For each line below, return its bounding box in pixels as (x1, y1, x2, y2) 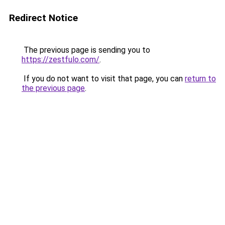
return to (185, 74, 216, 83)
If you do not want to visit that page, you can (22, 74, 185, 83)
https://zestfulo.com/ (22, 55, 99, 64)
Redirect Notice (9, 12, 78, 24)
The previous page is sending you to (22, 45, 150, 55)
